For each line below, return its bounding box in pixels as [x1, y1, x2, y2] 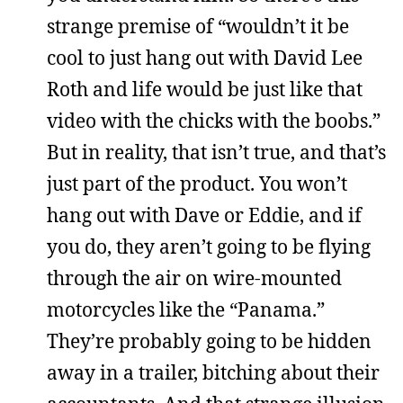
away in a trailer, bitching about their [47, 360, 380, 385]
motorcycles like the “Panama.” [47, 297, 325, 322]
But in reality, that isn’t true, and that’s [47, 139, 386, 165]
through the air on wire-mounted [47, 265, 342, 291]
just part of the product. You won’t [47, 171, 347, 196]
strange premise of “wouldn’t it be [47, 13, 349, 39]
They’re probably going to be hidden [47, 328, 372, 354]
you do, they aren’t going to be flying [47, 234, 371, 259]
